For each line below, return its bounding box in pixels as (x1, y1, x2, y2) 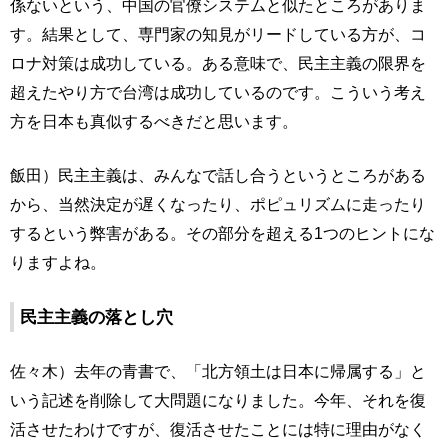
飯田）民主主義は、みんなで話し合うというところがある (10, 166, 426, 184)
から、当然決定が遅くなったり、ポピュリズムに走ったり (10, 195, 426, 213)
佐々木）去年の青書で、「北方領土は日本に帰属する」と (10, 362, 426, 380)
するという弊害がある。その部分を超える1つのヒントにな (10, 224, 435, 242)
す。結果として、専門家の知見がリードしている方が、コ (10, 25, 426, 43)
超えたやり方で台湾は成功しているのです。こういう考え (10, 83, 426, 101)
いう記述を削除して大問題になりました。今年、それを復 (10, 391, 426, 409)
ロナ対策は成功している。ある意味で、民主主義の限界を (10, 54, 426, 72)
